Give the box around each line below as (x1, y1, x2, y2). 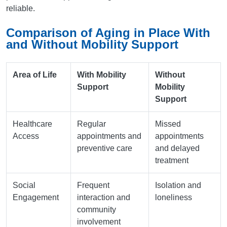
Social (13, 181, 35, 190)
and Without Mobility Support (6, 37, 178, 52)
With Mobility (77, 70, 126, 80)
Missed (155, 120, 181, 129)
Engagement (13, 193, 59, 202)
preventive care (77, 144, 132, 153)
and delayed (155, 144, 200, 153)
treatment (155, 156, 188, 165)
